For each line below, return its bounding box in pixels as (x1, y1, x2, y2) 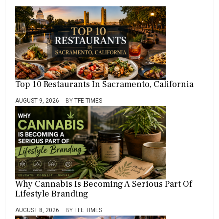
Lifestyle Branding (15, 188, 88, 199)
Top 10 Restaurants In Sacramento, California (15, 78, 194, 90)
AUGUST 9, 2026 (15, 97, 59, 104)
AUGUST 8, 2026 (15, 206, 59, 214)
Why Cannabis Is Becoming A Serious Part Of (15, 178, 192, 190)
